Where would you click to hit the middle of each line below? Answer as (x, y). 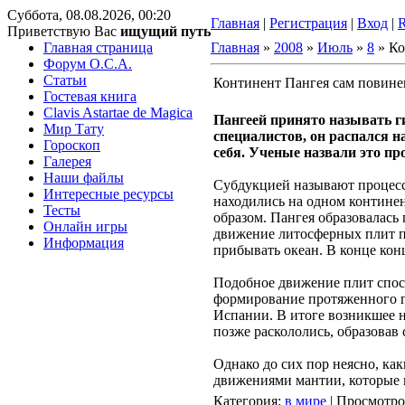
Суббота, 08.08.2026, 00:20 (89, 15)
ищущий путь (165, 31)
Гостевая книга (90, 96)
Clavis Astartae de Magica (118, 113)
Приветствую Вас (62, 31)
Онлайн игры (85, 226)
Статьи (65, 80)
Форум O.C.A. (88, 64)
